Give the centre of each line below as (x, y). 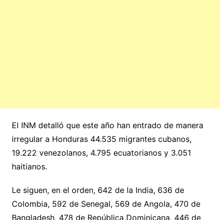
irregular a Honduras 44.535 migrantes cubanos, (101, 139)
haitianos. (29, 166)
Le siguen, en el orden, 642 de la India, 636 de (98, 190)
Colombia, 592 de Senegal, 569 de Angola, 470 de (106, 204)
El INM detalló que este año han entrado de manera (107, 125)
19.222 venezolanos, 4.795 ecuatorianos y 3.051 (101, 152)
